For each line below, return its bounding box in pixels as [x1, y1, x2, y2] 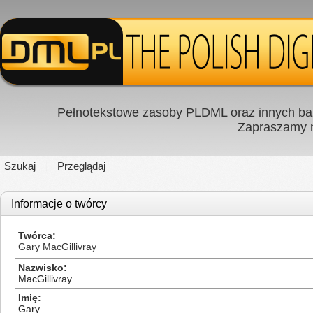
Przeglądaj [57, 160, 105, 172]
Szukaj [4, 160, 36, 172]
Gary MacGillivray [18, 241, 96, 252]
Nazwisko [18, 262, 64, 273]
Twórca [18, 230, 52, 241]
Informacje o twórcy [11, 198, 107, 210]
